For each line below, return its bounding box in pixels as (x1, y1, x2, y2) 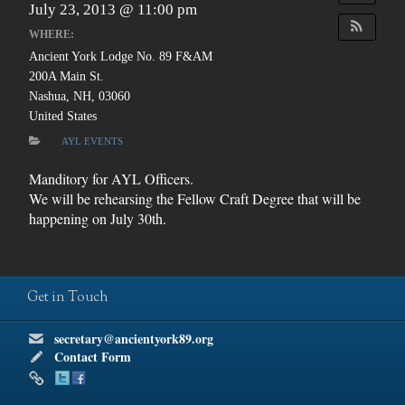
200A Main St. (29, 69, 105, 84)
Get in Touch (27, 288, 108, 308)
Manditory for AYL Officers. (29, 168, 194, 188)
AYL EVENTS (61, 135, 124, 146)
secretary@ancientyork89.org (54, 329, 213, 349)
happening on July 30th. (29, 208, 167, 228)
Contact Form (54, 347, 131, 367)
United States (29, 108, 98, 124)
